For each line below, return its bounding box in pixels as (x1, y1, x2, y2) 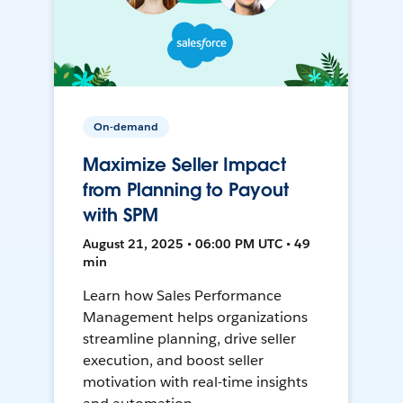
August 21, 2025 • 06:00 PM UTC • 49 (83, 236, 311, 253)
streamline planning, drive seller (83, 329, 296, 349)
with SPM (83, 203, 158, 228)
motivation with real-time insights (83, 372, 308, 392)
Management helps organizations (83, 308, 308, 327)
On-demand (94, 119, 159, 135)
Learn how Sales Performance (83, 286, 282, 306)
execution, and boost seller (83, 351, 264, 371)
